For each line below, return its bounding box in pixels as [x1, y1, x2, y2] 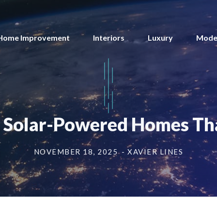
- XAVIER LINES [122, 147, 184, 156]
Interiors [93, 33, 124, 43]
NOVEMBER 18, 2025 [33, 147, 118, 156]
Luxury [148, 33, 173, 43]
